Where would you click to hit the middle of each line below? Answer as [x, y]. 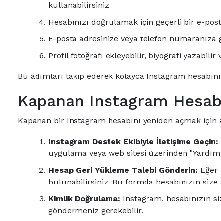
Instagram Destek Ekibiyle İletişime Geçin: [133, 141]
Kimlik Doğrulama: [84, 199]
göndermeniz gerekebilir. [96, 210]
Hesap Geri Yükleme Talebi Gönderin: [123, 170]
